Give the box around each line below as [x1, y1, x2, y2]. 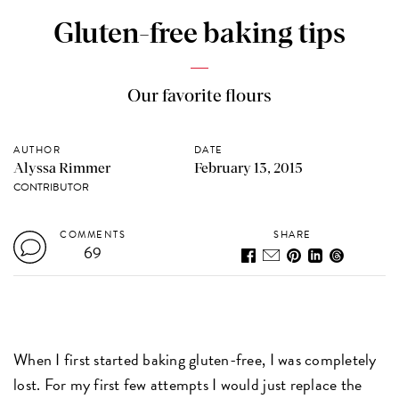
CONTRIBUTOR [13, 178, 90, 195]
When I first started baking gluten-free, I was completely [13, 346, 377, 371]
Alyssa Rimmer [13, 160, 111, 175]
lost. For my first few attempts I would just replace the [13, 371, 362, 396]
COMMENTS [60, 226, 126, 242]
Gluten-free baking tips [53, 20, 346, 49]
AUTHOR [13, 142, 61, 158]
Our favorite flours [127, 86, 272, 105]
